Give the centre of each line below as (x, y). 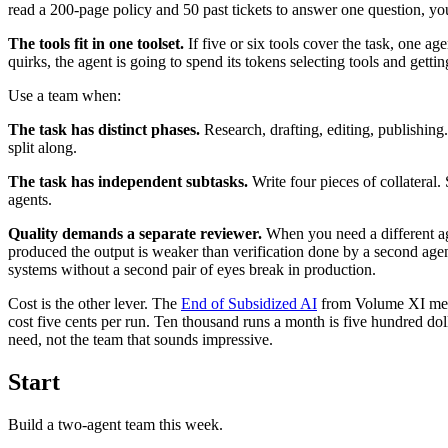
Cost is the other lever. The (94, 303)
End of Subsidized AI (249, 303)
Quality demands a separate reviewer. (135, 233)
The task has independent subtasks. (128, 181)
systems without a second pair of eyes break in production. (192, 269)
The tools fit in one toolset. (96, 43)
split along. (42, 147)
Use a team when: (64, 95)
